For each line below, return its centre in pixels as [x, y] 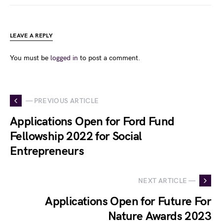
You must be [30, 58]
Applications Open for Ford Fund [92, 122]
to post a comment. [109, 58]
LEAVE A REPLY [31, 36]
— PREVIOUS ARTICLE [62, 101]
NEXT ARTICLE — [167, 181]
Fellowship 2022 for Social [76, 137]
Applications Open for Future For [128, 202]
